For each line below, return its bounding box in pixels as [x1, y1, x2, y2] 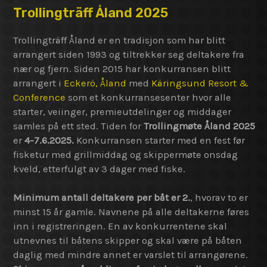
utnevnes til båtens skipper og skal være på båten [13, 235, 242, 247]
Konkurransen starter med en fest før [76, 135, 245, 147]
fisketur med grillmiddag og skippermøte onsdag [13, 149, 238, 161]
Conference [13, 92, 66, 104]
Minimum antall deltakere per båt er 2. [13, 192, 190, 204]
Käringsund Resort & [151, 77, 249, 89]
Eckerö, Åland [64, 77, 126, 89]
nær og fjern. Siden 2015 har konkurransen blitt [13, 63, 231, 75]
